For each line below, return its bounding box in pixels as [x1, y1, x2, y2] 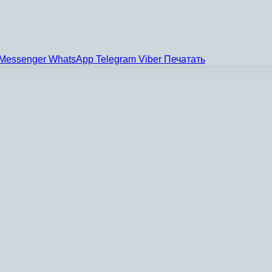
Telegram [96, 53, 136, 64]
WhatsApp [49, 53, 93, 64]
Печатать [164, 53, 205, 64]
